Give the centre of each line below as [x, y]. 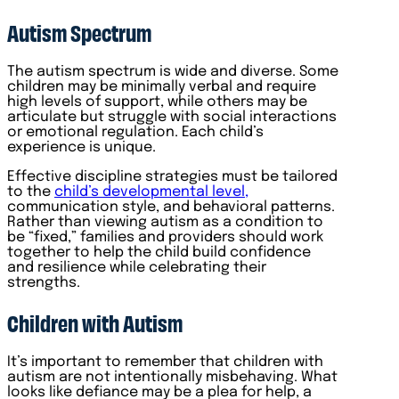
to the [31, 191]
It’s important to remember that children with [165, 362]
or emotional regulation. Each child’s [135, 132]
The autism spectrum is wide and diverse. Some [173, 71]
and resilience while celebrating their [137, 267]
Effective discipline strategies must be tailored [172, 176]
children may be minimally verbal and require [162, 86]
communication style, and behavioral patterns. [171, 207]
